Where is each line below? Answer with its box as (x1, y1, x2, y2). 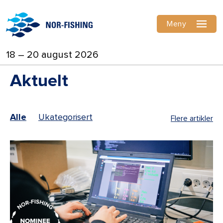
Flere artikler (171, 114, 213, 122)
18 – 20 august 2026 (6, 50, 99, 60)
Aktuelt (10, 72, 68, 90)
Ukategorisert (38, 113, 93, 122)
